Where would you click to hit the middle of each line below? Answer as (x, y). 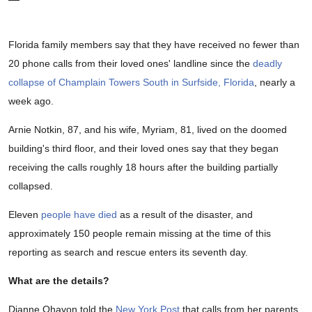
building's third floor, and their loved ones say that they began (143, 149)
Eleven (25, 215)
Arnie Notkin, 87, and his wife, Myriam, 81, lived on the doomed (148, 130)
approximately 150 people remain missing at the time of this (140, 234)
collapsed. (31, 186)
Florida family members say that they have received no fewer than (154, 45)
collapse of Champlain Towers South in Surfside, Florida (131, 83)
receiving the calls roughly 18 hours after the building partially (143, 167)
